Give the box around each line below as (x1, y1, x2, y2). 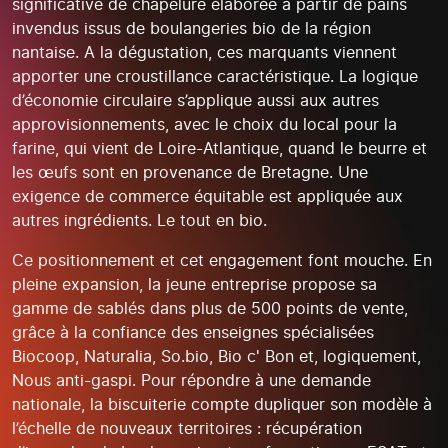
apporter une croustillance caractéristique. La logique (12, 66, 418, 86)
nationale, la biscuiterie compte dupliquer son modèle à (12, 394, 432, 414)
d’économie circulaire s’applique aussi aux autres (12, 90, 379, 110)
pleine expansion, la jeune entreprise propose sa (12, 274, 377, 294)
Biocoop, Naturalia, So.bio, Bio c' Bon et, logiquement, (12, 346, 421, 366)
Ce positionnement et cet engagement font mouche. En (12, 250, 432, 270)
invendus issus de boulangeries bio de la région (12, 18, 371, 38)
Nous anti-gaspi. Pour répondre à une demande (12, 370, 371, 390)
